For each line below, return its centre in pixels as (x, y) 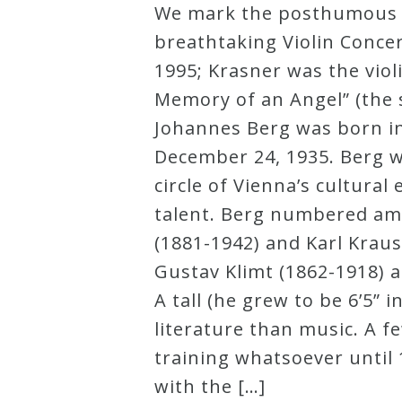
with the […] (210, 386)
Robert (76, 24)
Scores (75, 82)
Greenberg (91, 53)
